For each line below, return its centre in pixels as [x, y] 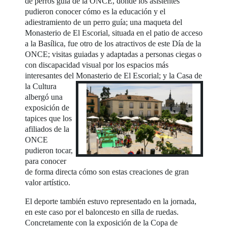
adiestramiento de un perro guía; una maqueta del [104, 22]
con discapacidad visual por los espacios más [97, 65]
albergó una [44, 97]
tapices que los [49, 119]
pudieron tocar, [49, 151]
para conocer [46, 161]
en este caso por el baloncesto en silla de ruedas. [102, 212]
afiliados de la [47, 129]
